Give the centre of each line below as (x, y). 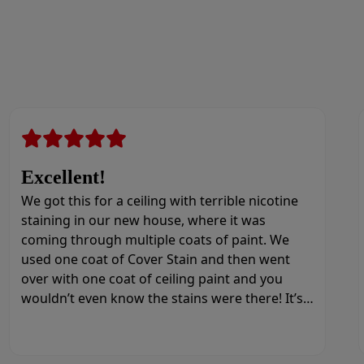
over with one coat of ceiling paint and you (152, 279)
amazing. (49, 318)
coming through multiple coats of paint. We (155, 240)
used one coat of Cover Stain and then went (155, 259)
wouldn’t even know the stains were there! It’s (162, 298)
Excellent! (63, 177)
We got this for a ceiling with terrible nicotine (159, 201)
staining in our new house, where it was (143, 220)
